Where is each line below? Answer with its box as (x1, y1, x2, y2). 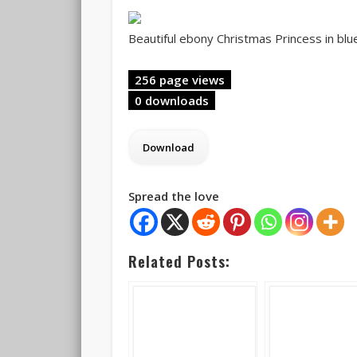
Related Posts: (127, 250, 230, 273)
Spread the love (127, 188, 219, 205)
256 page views (127, 72, 231, 88)
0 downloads (127, 92, 215, 109)
